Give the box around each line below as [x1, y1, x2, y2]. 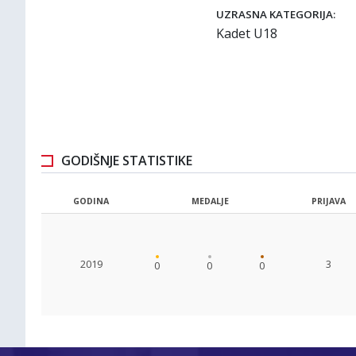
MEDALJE [191, 195, 229, 207]
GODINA [73, 195, 109, 207]
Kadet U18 [216, 25, 277, 42]
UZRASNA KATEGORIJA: [216, 7, 335, 21]
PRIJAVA [311, 195, 346, 207]
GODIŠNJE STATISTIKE [61, 152, 192, 169]
